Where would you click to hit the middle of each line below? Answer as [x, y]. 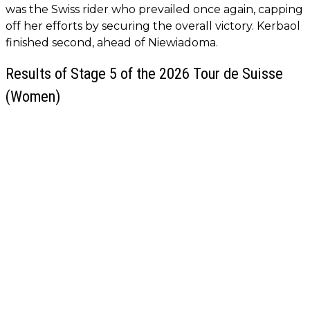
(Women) [33, 97]
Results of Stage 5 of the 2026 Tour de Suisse [144, 74]
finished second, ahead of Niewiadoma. [112, 43]
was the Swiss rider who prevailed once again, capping [154, 10]
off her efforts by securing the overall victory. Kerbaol [153, 26]
